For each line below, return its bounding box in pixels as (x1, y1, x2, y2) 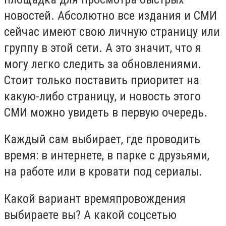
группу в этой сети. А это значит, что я (4, 40, 201, 55)
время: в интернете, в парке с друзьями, (4, 148, 209, 163)
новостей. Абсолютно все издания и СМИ (4, 8, 217, 23)
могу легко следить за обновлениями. (4, 56, 201, 71)
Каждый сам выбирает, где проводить (4, 132, 200, 147)
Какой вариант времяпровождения (4, 191, 186, 206)
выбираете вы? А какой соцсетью (4, 207, 177, 222)
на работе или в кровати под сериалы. (4, 164, 202, 179)
